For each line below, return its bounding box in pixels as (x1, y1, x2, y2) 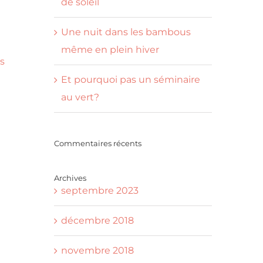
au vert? (60, 92, 99, 103)
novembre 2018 (60, 245, 134, 256)
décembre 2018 (60, 215, 134, 226)
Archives (53, 173, 86, 183)
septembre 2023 (60, 185, 139, 196)
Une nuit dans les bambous (60, 26, 191, 38)
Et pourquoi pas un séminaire (60, 74, 200, 85)
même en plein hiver (60, 44, 159, 55)
